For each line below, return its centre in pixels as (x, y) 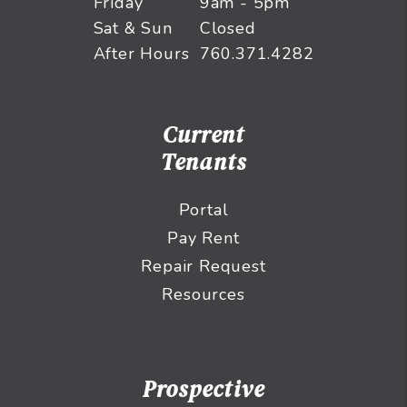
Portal (203, 210)
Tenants (203, 162)
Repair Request (203, 267)
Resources (203, 295)
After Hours (141, 54)
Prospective (203, 389)
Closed (228, 29)
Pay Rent (203, 238)
